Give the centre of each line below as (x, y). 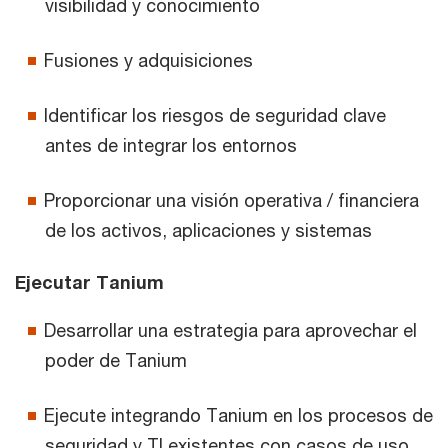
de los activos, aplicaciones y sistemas (208, 230)
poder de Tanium (116, 360)
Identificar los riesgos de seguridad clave (215, 115)
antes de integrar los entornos (171, 145)
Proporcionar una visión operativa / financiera (231, 200)
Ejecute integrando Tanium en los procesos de (238, 415)
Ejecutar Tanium (89, 282)
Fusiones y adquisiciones (148, 60)
